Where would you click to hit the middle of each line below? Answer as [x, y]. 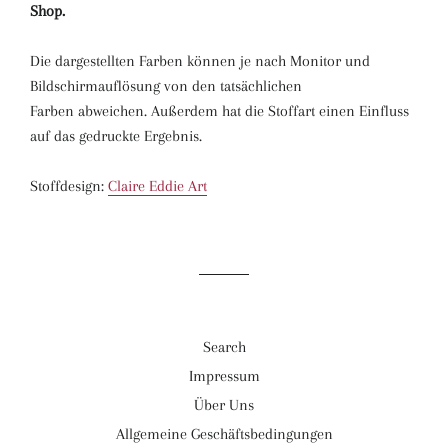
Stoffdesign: [69, 186]
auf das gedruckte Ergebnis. [116, 136]
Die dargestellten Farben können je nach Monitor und [200, 61]
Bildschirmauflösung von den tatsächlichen [166, 86]
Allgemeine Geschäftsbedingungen [224, 434]
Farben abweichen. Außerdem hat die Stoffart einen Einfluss [219, 111]
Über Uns [224, 405]
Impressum [224, 376]
